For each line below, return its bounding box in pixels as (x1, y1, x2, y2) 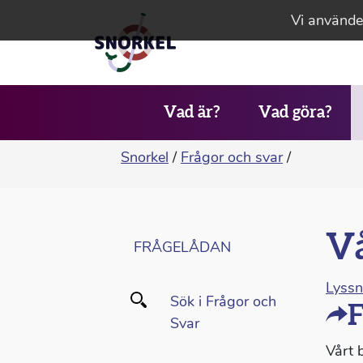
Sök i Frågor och (170, 292, 276, 311)
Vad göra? (258, 105, 331, 121)
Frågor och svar (181, 147, 283, 167)
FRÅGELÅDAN (134, 237, 231, 257)
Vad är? (163, 105, 220, 121)
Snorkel (121, 147, 169, 167)
